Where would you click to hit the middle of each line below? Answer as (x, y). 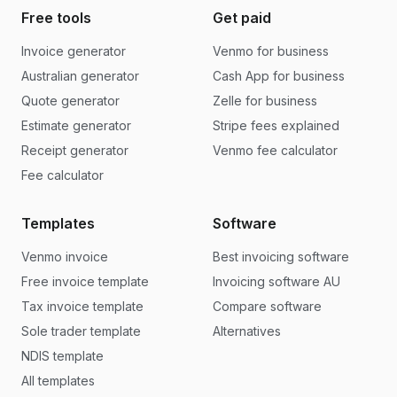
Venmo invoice (65, 257)
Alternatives (247, 331)
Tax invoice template (82, 306)
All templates (58, 381)
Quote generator (70, 101)
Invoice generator (74, 51)
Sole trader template (81, 331)
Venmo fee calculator (275, 150)
